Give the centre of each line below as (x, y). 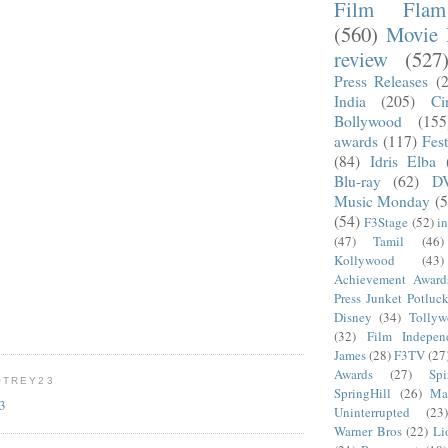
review (361, 58)
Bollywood (368, 120)
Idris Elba (403, 160)
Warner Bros (368, 430)
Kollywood (364, 259)
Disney (353, 316)
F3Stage (386, 221)
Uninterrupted (372, 411)
